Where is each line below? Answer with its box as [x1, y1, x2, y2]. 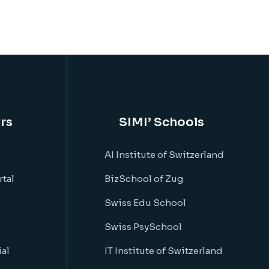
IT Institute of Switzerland [104, 245, 223, 256]
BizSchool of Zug [104, 173, 183, 184]
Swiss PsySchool [104, 221, 182, 232]
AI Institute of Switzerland [104, 149, 224, 160]
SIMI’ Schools [119, 115, 204, 130]
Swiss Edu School [104, 197, 186, 208]
